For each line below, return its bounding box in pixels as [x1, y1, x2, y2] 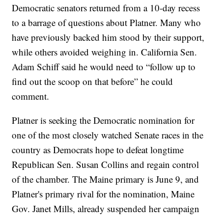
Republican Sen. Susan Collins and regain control [12, 158, 199, 170]
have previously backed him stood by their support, [12, 30, 205, 43]
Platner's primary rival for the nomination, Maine [12, 187, 195, 200]
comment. [12, 89, 50, 102]
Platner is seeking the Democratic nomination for [12, 113, 195, 126]
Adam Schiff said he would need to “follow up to [12, 60, 196, 73]
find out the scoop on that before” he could [12, 75, 173, 87]
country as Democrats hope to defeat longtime [12, 143, 184, 156]
